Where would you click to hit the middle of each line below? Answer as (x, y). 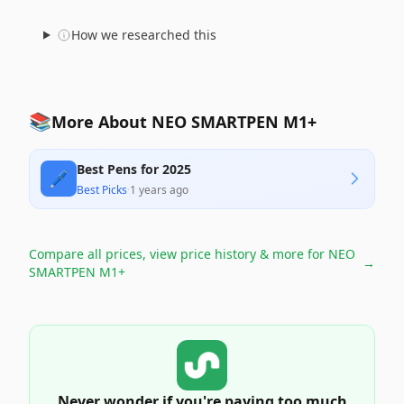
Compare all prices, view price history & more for (179, 254)
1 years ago (159, 190)
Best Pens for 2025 (134, 169)
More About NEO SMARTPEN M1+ (184, 122)
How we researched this (143, 35)
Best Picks (102, 190)
